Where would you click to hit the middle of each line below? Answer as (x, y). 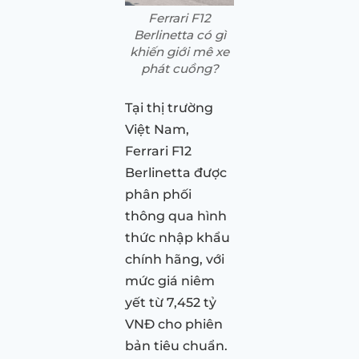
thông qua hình (176, 216)
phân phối (158, 194)
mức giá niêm (170, 280)
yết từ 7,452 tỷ (171, 302)
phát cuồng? (179, 68)
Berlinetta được (176, 172)
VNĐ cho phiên (174, 324)
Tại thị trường (169, 107)
